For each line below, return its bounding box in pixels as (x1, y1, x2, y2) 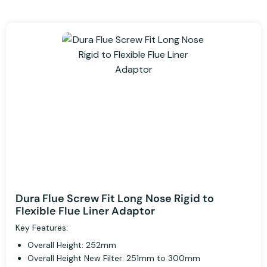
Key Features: (15, 222, 68, 234)
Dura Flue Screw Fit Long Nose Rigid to (15, 191, 214, 206)
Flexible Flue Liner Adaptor (15, 204, 155, 219)
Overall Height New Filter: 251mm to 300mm (27, 253, 200, 264)
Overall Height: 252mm (27, 240, 116, 251)
